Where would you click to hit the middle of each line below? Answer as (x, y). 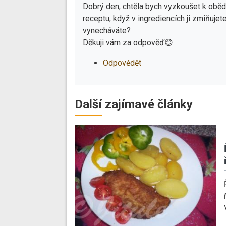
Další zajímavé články (134, 104)
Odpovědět (122, 63)
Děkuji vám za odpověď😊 (128, 43)
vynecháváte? (107, 31)
